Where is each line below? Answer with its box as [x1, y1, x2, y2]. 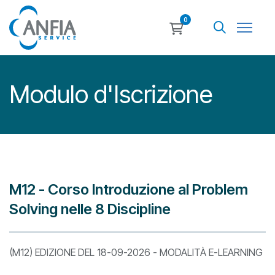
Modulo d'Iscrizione [9, 79, 212, 109]
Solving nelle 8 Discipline [9, 200, 171, 218]
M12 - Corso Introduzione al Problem [9, 180, 248, 198]
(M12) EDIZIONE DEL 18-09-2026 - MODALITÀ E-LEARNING [9, 246, 263, 258]
